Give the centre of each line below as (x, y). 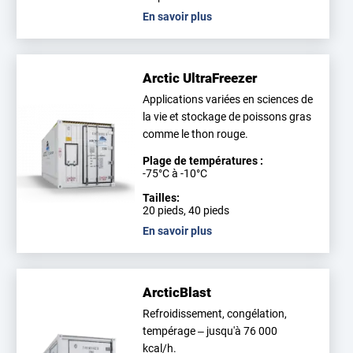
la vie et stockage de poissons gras (227, 116)
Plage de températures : (203, 160)
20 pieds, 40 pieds (186, 210)
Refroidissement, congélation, (215, 313)
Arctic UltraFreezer (200, 78)
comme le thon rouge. (196, 134)
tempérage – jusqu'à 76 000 (210, 331)
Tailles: (162, 197)
